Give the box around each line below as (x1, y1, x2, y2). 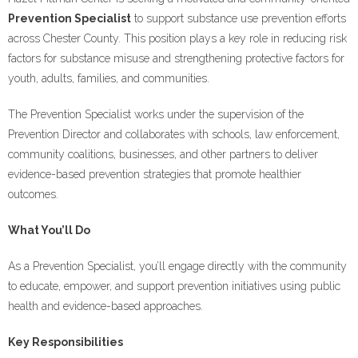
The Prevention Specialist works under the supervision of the (8, 108, 304, 121)
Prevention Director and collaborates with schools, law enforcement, (8, 128, 340, 141)
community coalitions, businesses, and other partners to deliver (8, 148, 318, 161)
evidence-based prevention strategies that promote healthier (8, 168, 301, 181)
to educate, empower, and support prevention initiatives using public (8, 280, 340, 292)
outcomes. (8, 188, 58, 201)
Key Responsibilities (8, 336, 123, 348)
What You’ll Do (8, 224, 90, 237)
